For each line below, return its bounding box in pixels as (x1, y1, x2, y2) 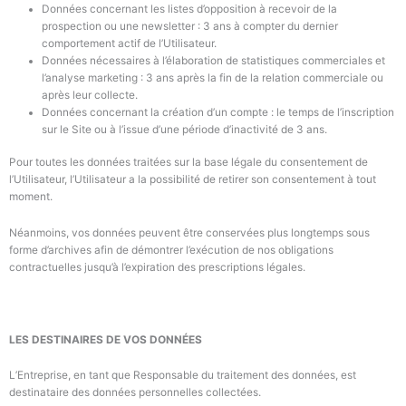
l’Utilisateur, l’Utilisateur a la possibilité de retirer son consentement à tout (9, 173, 376, 187)
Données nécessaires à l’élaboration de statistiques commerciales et (41, 53, 385, 67)
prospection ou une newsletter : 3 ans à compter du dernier (41, 19, 338, 33)
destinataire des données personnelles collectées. (9, 386, 261, 400)
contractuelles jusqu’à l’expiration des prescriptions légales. (9, 261, 308, 275)
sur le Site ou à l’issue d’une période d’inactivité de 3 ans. (41, 122, 327, 136)
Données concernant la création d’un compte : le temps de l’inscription (41, 105, 394, 119)
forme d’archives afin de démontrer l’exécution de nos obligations (9, 244, 333, 257)
